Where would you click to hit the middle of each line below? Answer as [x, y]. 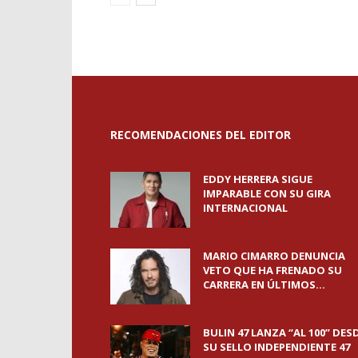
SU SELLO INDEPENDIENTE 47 [276, 347]
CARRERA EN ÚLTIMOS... [264, 285]
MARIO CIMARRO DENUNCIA [274, 256]
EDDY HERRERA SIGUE [258, 179]
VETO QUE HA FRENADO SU [272, 270]
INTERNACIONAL [245, 208]
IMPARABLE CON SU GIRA [267, 194]
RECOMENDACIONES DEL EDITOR [201, 135]
